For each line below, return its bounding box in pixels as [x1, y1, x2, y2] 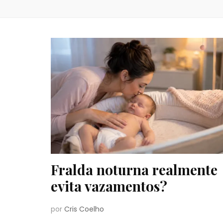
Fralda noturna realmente [51, 160, 218, 179]
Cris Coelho [64, 204, 104, 215]
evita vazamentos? [51, 177, 167, 196]
